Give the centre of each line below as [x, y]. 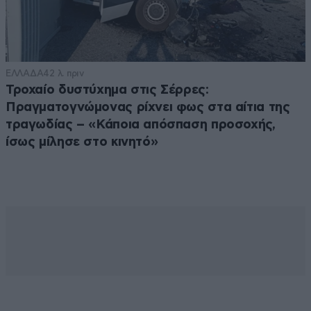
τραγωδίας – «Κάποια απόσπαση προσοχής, [141, 125]
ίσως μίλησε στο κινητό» [82, 142]
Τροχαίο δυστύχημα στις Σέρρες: [107, 90]
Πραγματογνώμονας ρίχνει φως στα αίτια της [148, 108]
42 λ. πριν [64, 74]
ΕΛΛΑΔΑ [25, 74]
